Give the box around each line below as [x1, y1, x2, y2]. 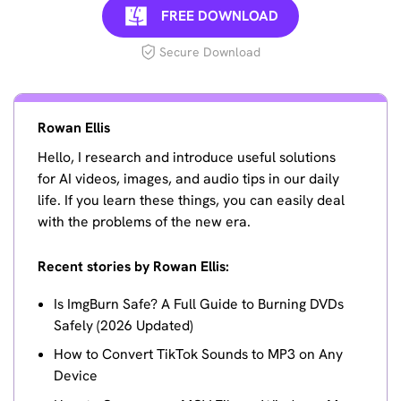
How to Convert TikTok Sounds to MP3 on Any [53, 345, 343, 364]
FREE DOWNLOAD [160, 5, 278, 25]
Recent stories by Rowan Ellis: [38, 257, 230, 277]
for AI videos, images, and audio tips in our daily [38, 168, 340, 188]
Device [53, 366, 98, 386]
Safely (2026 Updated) [53, 315, 193, 335]
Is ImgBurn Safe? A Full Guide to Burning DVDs [53, 294, 344, 313]
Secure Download [159, 43, 261, 60]
